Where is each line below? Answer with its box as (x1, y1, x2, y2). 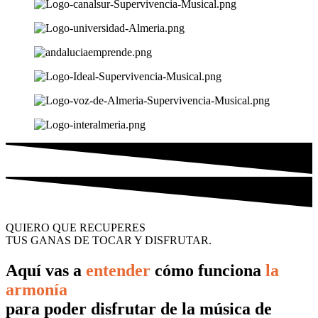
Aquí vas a (6, 261, 86, 280)
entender (86, 261, 150, 280)
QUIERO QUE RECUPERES (6, 221, 148, 234)
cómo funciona (150, 261, 265, 280)
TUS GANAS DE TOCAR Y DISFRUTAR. (6, 234, 212, 246)
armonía (6, 280, 67, 299)
